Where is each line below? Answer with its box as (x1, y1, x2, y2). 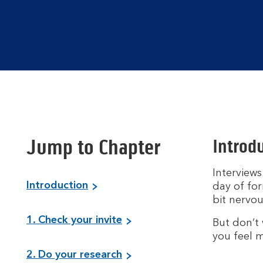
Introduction (26, 180, 88, 191)
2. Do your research (26, 249, 122, 260)
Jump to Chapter (26, 134, 160, 160)
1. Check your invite (26, 215, 122, 225)
